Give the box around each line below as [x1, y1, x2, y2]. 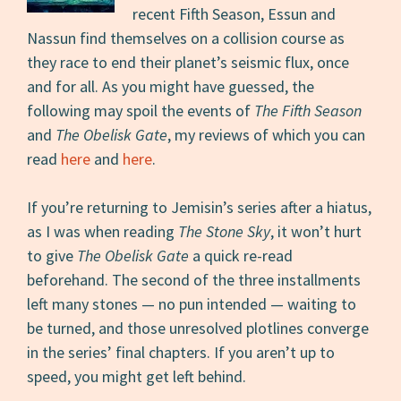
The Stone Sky [178, 220, 271, 242]
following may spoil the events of [27, 99, 255, 121]
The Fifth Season [254, 99, 363, 121]
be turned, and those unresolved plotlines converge [27, 317, 370, 338]
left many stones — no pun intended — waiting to [27, 293, 357, 314]
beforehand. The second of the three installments [27, 269, 362, 290]
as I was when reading [27, 220, 179, 242]
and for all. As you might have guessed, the [27, 75, 315, 97]
